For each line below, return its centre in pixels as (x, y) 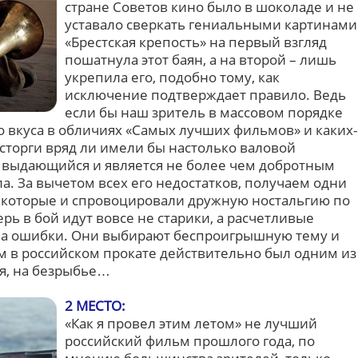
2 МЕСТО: (95, 306)
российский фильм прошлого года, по (190, 341)
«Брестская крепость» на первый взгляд (196, 42)
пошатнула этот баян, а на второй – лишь (201, 60)
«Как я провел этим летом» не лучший (191, 323)
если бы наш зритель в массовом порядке (204, 112)
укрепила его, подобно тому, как (172, 77)
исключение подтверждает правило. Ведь (205, 95)
